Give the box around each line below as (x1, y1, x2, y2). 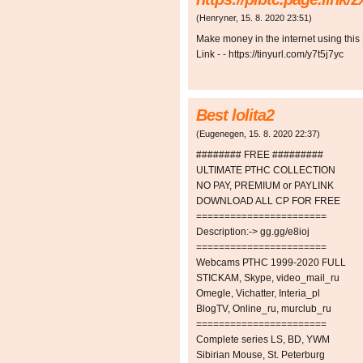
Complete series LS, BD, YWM (196, 334, 330, 346)
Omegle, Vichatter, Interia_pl (196, 288, 320, 300)
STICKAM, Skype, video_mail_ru (196, 272, 340, 284)
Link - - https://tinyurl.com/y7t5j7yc (196, 49, 344, 61)
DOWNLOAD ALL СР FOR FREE (196, 195, 340, 207)
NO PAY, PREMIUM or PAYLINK (196, 180, 334, 192)
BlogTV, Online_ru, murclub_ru (196, 303, 331, 315)
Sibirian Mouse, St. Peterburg (196, 349, 325, 361)
